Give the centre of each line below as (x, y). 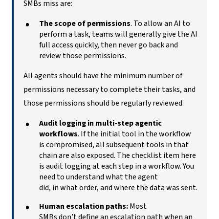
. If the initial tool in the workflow (134, 134)
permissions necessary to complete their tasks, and (109, 89)
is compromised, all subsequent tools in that (114, 144)
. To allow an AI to (160, 23)
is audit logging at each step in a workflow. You (117, 166)
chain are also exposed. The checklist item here (118, 155)
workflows (58, 134)
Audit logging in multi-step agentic (100, 123)
